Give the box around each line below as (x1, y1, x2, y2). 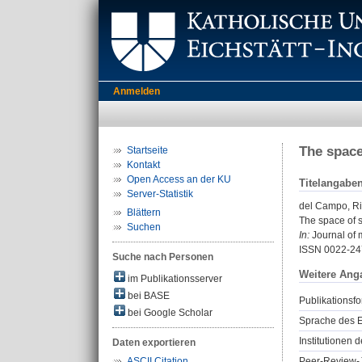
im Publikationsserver (125, 273, 222, 284)
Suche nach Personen (112, 251, 213, 263)
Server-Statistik (127, 188, 193, 200)
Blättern (127, 207, 161, 218)
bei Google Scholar (125, 307, 213, 318)
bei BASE (125, 290, 170, 301)
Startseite (127, 145, 168, 156)
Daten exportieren (112, 337, 196, 348)
